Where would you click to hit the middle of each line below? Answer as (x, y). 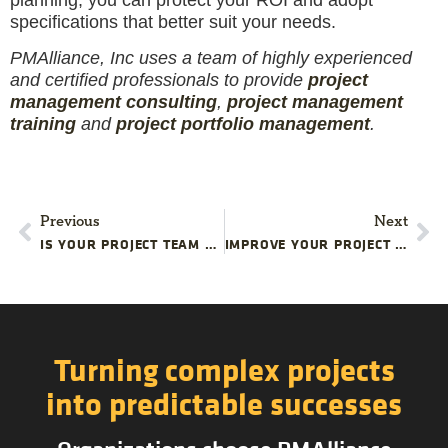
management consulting (113, 101)
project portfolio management (243, 123)
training (43, 123)
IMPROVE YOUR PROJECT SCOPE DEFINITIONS (401, 244)
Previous (70, 221)
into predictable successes (224, 403)
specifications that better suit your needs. (173, 21)
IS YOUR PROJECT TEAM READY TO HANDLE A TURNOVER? (210, 244)
